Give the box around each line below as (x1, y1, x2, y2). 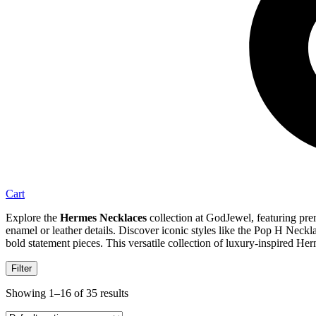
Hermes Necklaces (60, 212, 147, 224)
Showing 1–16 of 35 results (6, 287, 128, 300)
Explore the (6, 212, 60, 224)
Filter (11, 263, 32, 274)
